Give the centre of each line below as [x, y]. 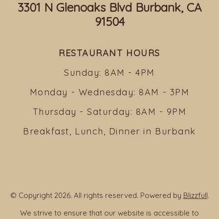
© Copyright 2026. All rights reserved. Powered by [97, 195]
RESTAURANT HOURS [109, 53]
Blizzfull [195, 195]
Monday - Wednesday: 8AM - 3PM [109, 92]
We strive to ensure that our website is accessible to [109, 213]
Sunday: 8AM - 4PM [109, 73]
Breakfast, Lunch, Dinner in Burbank [109, 131]
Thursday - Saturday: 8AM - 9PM [109, 112]
